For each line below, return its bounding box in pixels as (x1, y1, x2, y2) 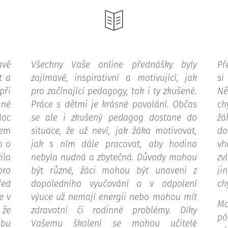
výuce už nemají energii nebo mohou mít (31, 192, 197, 203)
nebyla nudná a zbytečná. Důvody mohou (31, 152, 197, 163)
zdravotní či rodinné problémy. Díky (31, 205, 197, 216)
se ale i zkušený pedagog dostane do (31, 112, 197, 123)
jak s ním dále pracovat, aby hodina (31, 139, 197, 150)
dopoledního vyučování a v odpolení (31, 179, 197, 189)
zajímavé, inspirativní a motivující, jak (31, 73, 197, 83)
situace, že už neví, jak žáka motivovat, (31, 126, 197, 136)
